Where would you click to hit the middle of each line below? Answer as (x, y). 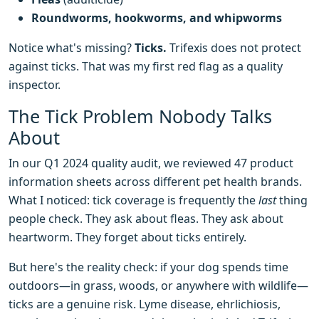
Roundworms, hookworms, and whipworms (157, 18)
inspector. (35, 85)
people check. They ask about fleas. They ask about (146, 219)
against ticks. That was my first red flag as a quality (146, 67)
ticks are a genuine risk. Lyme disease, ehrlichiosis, (145, 304)
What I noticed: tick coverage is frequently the (134, 200)
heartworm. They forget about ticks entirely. (127, 237)
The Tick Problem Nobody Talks (140, 116)
